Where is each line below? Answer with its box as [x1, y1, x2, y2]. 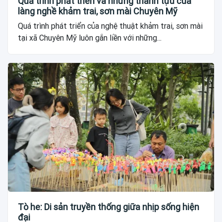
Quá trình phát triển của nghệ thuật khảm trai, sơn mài [18, 21, 203, 31]
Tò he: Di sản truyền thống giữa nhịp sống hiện [18, 201, 199, 212]
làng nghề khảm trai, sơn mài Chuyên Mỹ [18, 6, 177, 17]
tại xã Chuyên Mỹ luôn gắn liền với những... [18, 33, 162, 43]
